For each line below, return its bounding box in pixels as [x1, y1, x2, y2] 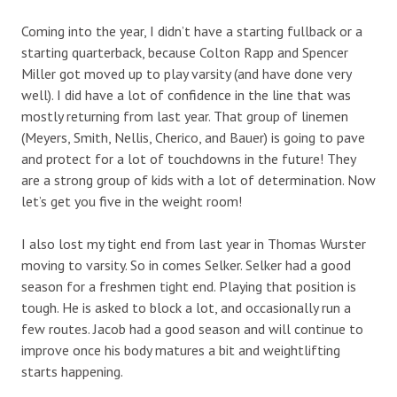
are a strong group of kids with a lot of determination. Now [21, 170, 376, 189]
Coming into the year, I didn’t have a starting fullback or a [21, 21, 362, 40]
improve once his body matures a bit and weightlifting [21, 340, 340, 359]
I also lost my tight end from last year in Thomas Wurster [21, 234, 366, 253]
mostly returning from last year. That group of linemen [21, 106, 348, 125]
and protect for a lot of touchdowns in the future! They [21, 149, 355, 167]
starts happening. [21, 362, 123, 380]
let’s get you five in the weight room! [21, 191, 242, 210]
